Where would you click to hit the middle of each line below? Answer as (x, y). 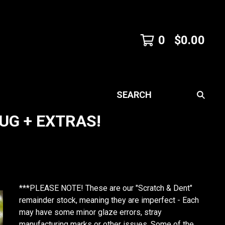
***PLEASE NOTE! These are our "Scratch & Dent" (106, 188)
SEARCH (127, 100)
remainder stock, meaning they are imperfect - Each (109, 200)
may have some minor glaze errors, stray (90, 212)
